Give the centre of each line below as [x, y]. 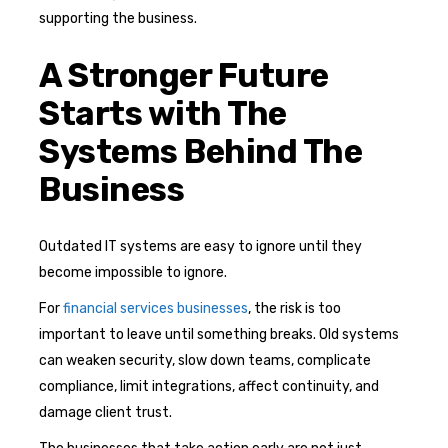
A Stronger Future [184, 75]
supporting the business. [118, 18]
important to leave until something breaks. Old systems [219, 334]
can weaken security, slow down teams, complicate [205, 360]
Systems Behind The [201, 151]
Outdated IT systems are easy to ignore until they [200, 246]
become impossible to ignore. [133, 272]
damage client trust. [105, 412]
